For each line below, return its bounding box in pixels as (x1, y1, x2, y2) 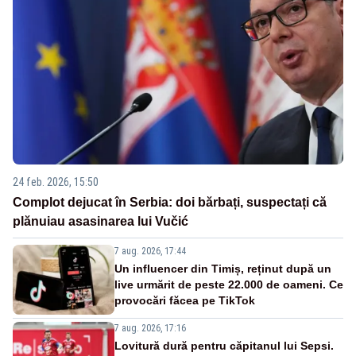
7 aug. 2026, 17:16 (114, 322, 186, 334)
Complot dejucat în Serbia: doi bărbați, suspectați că (13, 195, 327, 209)
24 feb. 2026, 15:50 (13, 175, 99, 188)
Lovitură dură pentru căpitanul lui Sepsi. (114, 339, 334, 352)
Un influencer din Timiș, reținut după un (114, 261, 331, 275)
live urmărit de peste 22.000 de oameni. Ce (114, 277, 343, 291)
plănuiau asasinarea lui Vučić (13, 214, 188, 228)
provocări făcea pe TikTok (114, 293, 255, 307)
